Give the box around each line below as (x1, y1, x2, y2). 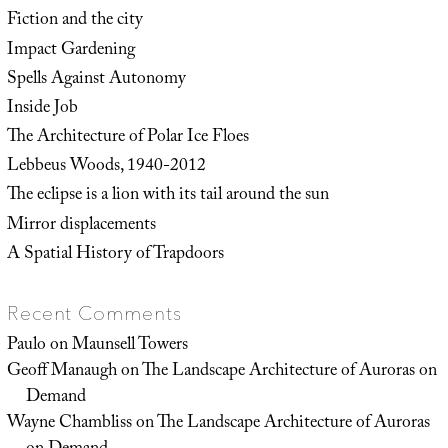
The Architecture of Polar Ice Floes (6, 123, 249, 154)
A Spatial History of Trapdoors (6, 239, 224, 270)
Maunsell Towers (71, 331, 188, 362)
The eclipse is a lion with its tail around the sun (6, 181, 329, 212)
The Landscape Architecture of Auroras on (141, 357, 437, 388)
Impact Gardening (6, 35, 135, 66)
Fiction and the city (6, 6, 143, 37)
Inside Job (6, 93, 78, 124)
